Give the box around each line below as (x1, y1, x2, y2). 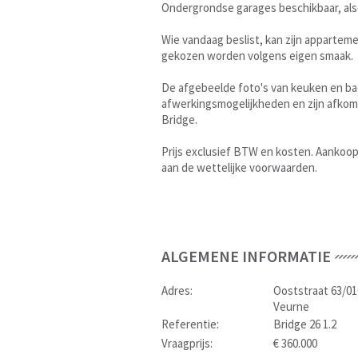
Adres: (161, 283, 193, 298)
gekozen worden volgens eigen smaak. (161, 48, 353, 63)
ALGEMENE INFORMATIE (161, 246, 331, 266)
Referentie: (161, 316, 219, 332)
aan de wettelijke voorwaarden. (161, 160, 317, 175)
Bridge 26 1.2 (273, 316, 336, 332)
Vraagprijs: (161, 336, 213, 351)
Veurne (273, 299, 309, 314)
